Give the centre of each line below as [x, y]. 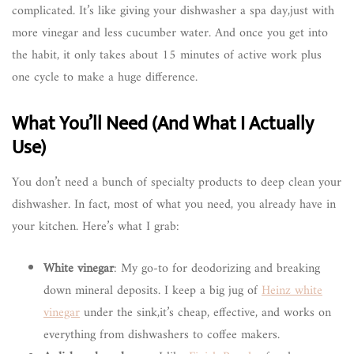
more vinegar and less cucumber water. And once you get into [170, 33]
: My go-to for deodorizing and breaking [217, 268]
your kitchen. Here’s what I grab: [96, 226]
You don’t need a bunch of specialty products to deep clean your [177, 182]
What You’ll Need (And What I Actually [163, 124]
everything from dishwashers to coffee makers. [162, 335]
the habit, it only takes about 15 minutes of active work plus [167, 55]
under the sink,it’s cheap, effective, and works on [205, 313]
